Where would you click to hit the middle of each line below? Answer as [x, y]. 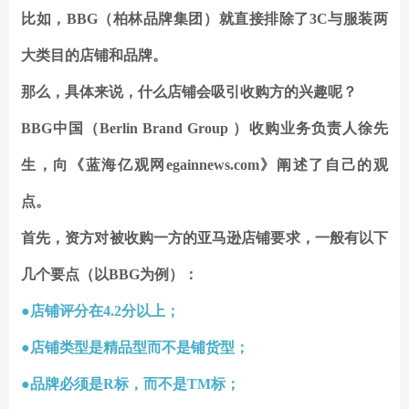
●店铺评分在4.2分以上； [100, 311]
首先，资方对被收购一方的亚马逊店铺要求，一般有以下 [204, 238]
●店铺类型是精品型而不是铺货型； [135, 348]
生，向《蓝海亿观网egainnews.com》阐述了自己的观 [204, 165]
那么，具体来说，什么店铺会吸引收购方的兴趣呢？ [189, 92]
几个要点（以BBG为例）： [110, 275]
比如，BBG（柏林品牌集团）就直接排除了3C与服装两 [204, 19]
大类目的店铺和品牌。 [94, 56]
